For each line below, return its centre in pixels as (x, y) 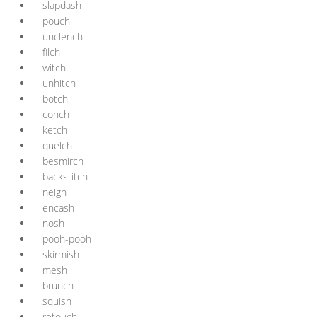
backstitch (65, 177)
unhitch (59, 83)
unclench (63, 36)
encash (58, 208)
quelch (57, 145)
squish (57, 301)
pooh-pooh (67, 239)
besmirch (63, 161)
